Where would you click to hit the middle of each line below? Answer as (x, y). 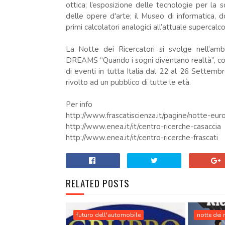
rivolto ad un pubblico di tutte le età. (128, 82)
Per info (79, 104)
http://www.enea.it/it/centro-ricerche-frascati (142, 138)
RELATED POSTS (97, 183)
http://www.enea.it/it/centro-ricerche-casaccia (143, 127)
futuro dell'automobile (108, 215)
